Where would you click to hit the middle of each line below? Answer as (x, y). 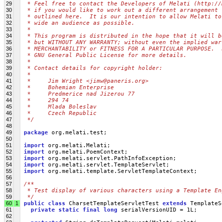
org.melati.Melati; (78, 145)
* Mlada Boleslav (60, 107)
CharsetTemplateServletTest (114, 203)
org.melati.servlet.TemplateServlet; (107, 165)
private (43, 210)
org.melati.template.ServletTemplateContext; (121, 171)
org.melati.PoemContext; (86, 152)
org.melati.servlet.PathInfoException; (111, 158)
